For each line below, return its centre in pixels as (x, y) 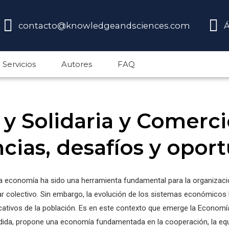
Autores (77, 64)
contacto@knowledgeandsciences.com (104, 26)
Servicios (19, 64)
